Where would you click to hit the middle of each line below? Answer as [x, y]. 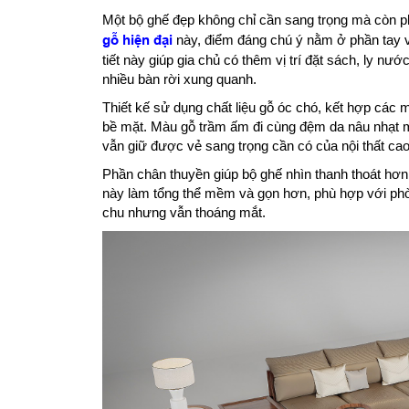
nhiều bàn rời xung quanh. [179, 79]
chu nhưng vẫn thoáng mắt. [184, 212]
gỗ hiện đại [137, 40]
